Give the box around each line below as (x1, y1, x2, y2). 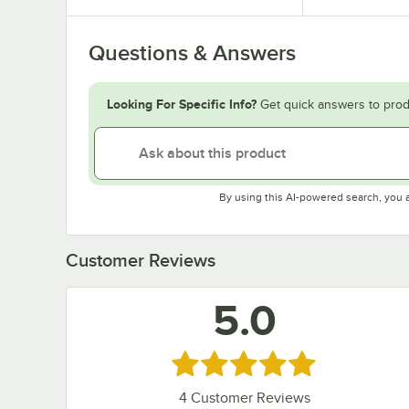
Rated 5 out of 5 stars (170, 352, 324, 372)
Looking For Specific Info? (107, 96, 257, 111)
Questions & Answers (89, 40, 296, 65)
